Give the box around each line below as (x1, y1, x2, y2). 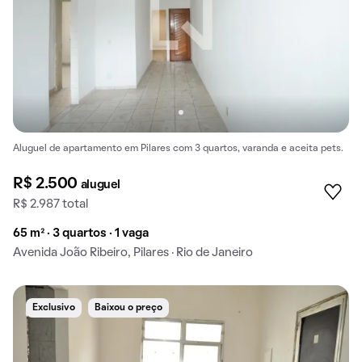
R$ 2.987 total (13, 198, 88, 210)
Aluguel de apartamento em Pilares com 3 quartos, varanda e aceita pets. (13, 145, 343, 154)
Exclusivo (32, 303, 75, 312)
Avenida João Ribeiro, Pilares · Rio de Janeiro (13, 246, 253, 259)
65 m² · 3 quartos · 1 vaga (13, 227, 149, 239)
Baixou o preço (95, 303, 162, 312)
